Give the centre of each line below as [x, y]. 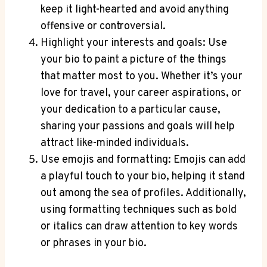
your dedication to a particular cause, [131, 110]
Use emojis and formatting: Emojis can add [143, 160]
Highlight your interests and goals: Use [134, 43]
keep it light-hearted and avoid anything [135, 10]
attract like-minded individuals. [115, 143]
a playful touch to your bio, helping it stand [143, 176]
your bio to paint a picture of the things [133, 60]
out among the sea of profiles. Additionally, [143, 193]
